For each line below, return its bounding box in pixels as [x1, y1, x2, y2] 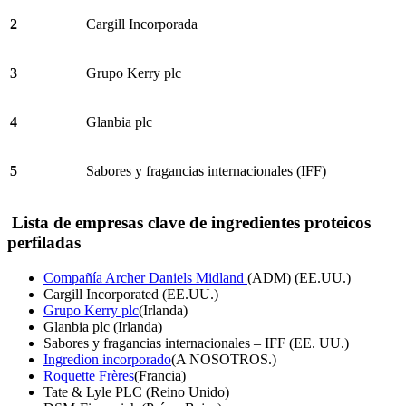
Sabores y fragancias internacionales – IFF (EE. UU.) [43, 335, 349, 352]
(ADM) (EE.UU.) [247, 270, 351, 286]
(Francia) [134, 368, 186, 384]
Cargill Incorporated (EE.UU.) [43, 286, 218, 303]
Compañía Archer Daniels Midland [43, 270, 247, 286]
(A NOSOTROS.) [171, 352, 276, 368]
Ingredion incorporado [43, 352, 171, 368]
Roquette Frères [43, 368, 134, 384]
